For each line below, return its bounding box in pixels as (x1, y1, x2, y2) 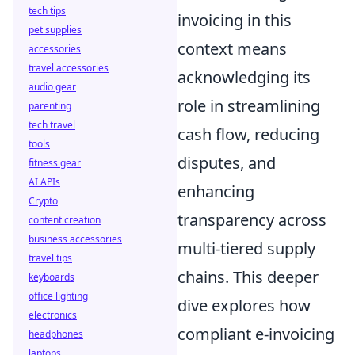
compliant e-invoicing (177, 323, 334, 345)
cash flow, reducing (177, 124, 319, 146)
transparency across (177, 209, 326, 231)
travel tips (29, 251, 72, 265)
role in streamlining (177, 95, 320, 117)
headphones (29, 327, 83, 341)
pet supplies (29, 23, 82, 36)
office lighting (29, 289, 88, 303)
